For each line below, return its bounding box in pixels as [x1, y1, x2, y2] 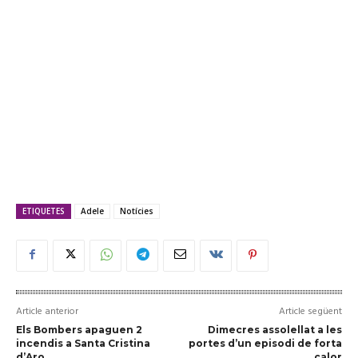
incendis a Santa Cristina [16, 336, 150, 349]
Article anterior [16, 303, 78, 320]
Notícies [120, 205, 153, 217]
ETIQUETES [22, 205, 65, 217]
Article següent [278, 303, 342, 320]
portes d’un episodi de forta [188, 336, 342, 349]
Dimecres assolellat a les [207, 323, 342, 336]
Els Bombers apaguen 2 [16, 323, 142, 336]
